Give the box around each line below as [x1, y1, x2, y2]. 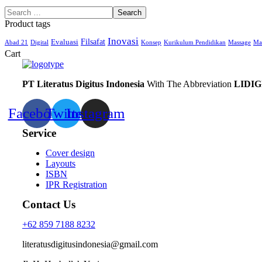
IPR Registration [46, 179, 107, 189]
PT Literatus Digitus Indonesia [22, 78, 144, 89]
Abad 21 [5, 39, 28, 46]
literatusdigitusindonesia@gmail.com [22, 239, 158, 249]
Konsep [141, 39, 161, 46]
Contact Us [22, 198, 75, 211]
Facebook [8, 105, 66, 122]
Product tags [5, 18, 50, 29]
